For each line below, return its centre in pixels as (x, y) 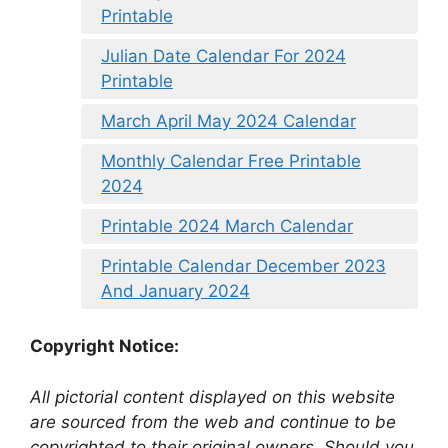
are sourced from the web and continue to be (213, 421)
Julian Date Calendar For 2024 (223, 55)
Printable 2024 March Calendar (227, 225)
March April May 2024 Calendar (228, 120)
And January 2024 (175, 290)
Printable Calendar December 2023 (243, 265)
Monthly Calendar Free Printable (231, 160)
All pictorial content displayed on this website (212, 396)
